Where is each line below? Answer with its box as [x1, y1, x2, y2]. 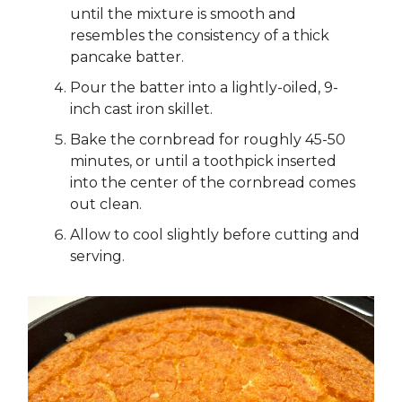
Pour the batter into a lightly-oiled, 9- [70, 78, 338, 96]
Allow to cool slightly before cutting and [70, 225, 360, 243]
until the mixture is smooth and [70, 4, 296, 22]
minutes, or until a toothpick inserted [70, 152, 336, 170]
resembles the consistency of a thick [70, 26, 329, 44]
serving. [70, 247, 125, 265]
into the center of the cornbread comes [70, 173, 355, 191]
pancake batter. [70, 48, 184, 66]
